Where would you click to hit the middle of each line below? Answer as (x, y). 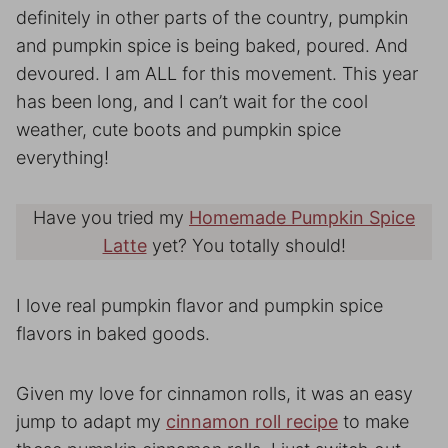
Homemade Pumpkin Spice (302, 217)
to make (373, 421)
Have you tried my (111, 217)
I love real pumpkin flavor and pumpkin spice (199, 305)
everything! (62, 157)
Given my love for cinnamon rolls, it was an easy (214, 393)
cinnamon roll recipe (252, 421)
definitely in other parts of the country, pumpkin (212, 17)
